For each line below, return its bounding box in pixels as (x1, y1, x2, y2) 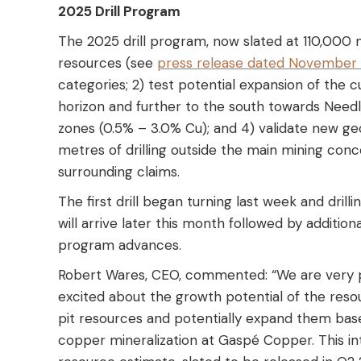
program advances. (58, 236, 181, 255)
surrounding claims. (58, 163, 180, 181)
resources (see (58, 54, 157, 73)
